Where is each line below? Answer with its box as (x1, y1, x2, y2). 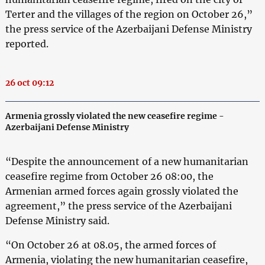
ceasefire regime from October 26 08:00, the (5, 170, 214, 182)
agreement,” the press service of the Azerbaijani (5, 199, 232, 212)
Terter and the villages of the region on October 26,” (5, 8, 253, 20)
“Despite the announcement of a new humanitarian (5, 155, 248, 167)
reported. (5, 37, 49, 50)
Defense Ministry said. (5, 214, 109, 227)
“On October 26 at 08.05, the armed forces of (5, 238, 216, 251)
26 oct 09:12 (5, 77, 54, 88)
